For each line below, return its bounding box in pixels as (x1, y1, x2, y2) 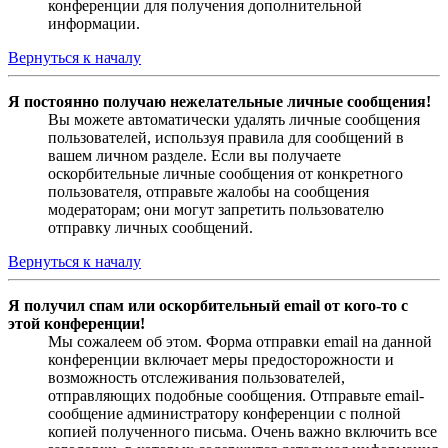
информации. (48, 15, 140, 33)
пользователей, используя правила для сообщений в (48, 129, 404, 147)
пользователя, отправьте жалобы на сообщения (48, 183, 369, 201)
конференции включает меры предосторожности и (48, 351, 394, 369)
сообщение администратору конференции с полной (48, 405, 401, 423)
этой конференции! (8, 315, 145, 333)
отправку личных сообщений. (48, 219, 253, 237)
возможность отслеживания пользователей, (48, 369, 345, 387)
